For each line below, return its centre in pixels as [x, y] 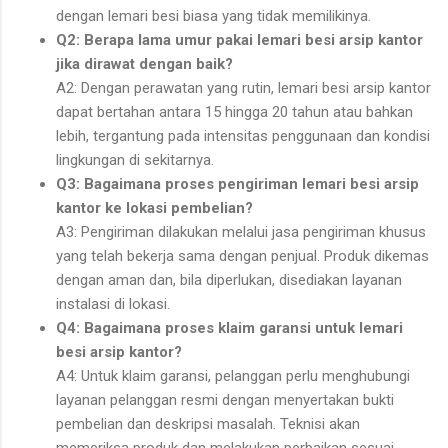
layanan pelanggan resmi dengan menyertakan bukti [225, 400]
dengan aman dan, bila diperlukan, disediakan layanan [229, 280]
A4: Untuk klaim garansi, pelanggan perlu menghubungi [233, 376]
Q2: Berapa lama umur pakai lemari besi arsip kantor [239, 40]
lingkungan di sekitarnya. [135, 160]
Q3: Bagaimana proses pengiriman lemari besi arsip [237, 184]
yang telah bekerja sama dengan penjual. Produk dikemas [242, 256]
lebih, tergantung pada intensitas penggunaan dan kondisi [243, 136]
